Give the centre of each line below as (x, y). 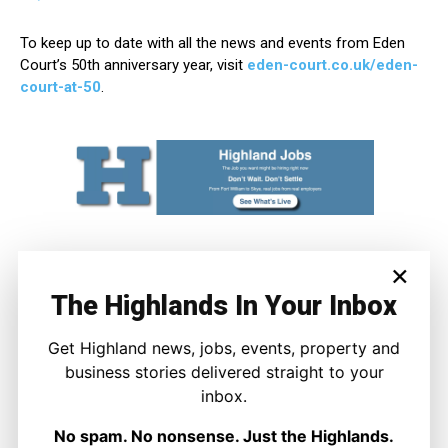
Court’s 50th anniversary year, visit (133, 65)
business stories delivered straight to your (224, 371)
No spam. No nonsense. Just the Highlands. (224, 435)
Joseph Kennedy (224, 427)
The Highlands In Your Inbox (224, 305)
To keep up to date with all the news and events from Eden (212, 43)
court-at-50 (60, 87)
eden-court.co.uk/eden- (332, 65)
